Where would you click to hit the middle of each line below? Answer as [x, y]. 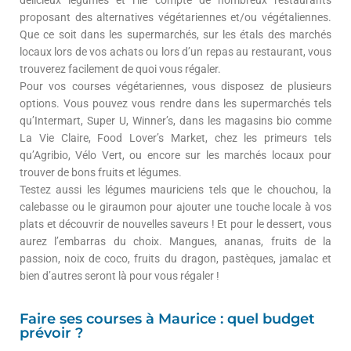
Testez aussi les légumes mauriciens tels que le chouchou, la [175, 189]
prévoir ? [51, 333]
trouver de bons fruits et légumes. [101, 172]
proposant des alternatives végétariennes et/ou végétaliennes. [175, 17]
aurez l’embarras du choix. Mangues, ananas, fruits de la [175, 241]
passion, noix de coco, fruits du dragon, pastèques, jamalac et [175, 258]
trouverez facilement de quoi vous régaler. [120, 69]
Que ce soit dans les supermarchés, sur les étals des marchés [175, 34]
